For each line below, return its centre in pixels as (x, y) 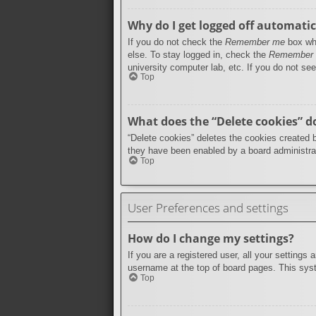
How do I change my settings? (211, 239)
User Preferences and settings (208, 207)
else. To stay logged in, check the (198, 54)
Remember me (255, 42)
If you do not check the (176, 42)
